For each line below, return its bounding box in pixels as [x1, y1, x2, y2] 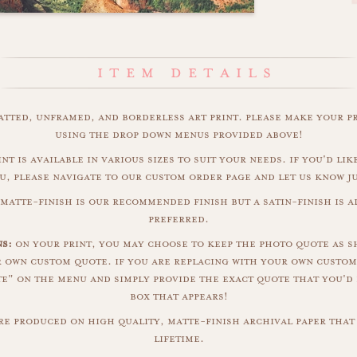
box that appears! [129, 289, 228, 304]
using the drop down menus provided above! [54, 127, 303, 142]
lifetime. [153, 331, 204, 346]
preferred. [148, 212, 209, 226]
